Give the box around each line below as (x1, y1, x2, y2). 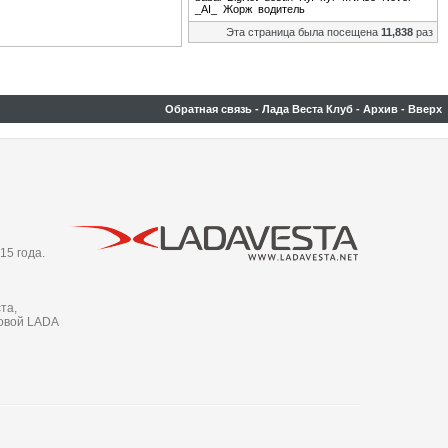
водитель (258, 3, 305, 15)
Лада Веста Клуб (262, 103, 353, 115)
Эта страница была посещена (226, 26, 381, 38)
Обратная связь (165, 103, 252, 115)
